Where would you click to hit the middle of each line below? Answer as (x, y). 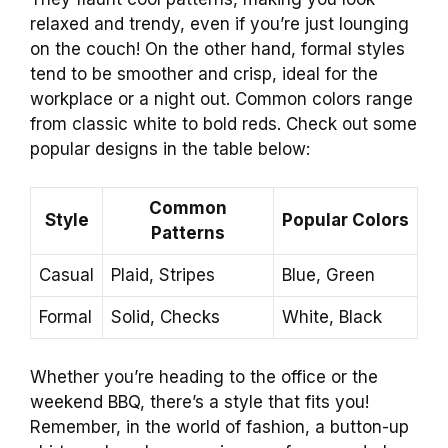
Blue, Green (328, 275)
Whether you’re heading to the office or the (204, 376)
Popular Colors (345, 220)
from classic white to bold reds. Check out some (223, 123)
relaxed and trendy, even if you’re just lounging (219, 23)
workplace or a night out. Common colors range (221, 98)
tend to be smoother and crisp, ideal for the (204, 73)
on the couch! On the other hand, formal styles (217, 48)
